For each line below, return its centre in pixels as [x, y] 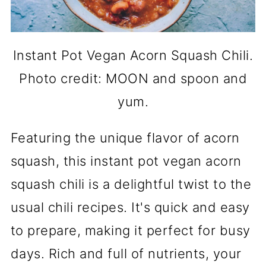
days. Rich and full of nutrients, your [126, 254]
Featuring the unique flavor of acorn [125, 138]
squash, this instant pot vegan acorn [126, 161]
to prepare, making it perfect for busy [130, 231]
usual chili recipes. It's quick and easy [130, 208]
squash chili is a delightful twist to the [131, 184]
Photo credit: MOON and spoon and [133, 79]
